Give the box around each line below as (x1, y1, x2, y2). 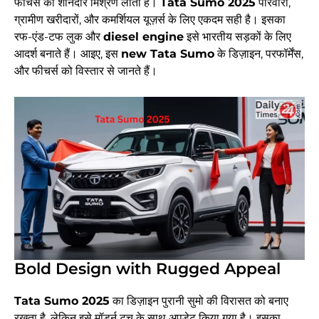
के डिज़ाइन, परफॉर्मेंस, (214, 47, 303, 61)
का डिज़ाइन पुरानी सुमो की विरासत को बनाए (110, 294, 288, 308)
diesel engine (103, 30, 184, 43)
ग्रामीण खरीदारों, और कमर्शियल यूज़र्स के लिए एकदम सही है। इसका (14, 13, 286, 26)
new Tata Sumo (121, 47, 214, 61)
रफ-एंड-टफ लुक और (14, 30, 103, 43)
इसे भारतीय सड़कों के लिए (184, 30, 291, 43)
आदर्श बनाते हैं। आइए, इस (14, 47, 121, 61)
